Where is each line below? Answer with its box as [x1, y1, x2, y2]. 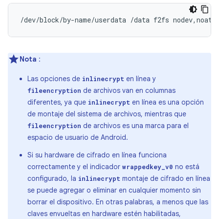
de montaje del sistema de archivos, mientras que [27, 109, 186, 118]
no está [173, 162, 199, 171]
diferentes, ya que [27, 98, 88, 107]
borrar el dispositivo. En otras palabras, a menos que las [27, 197, 208, 206]
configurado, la [27, 174, 78, 183]
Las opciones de [27, 74, 82, 83]
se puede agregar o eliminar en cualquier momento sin [27, 186, 201, 195]
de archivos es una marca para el [81, 121, 189, 130]
